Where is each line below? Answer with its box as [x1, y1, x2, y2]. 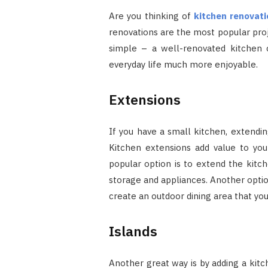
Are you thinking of [108, 10, 194, 22]
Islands [108, 221, 157, 240]
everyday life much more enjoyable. [108, 59, 258, 71]
